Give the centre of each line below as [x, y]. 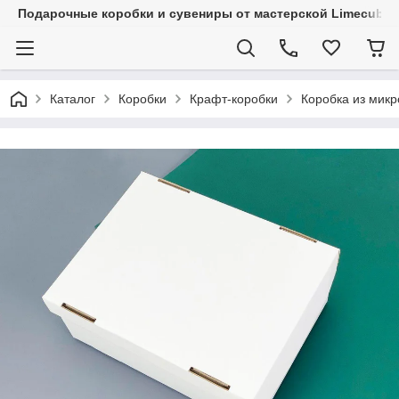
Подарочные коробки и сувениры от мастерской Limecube [204, 13]
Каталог [73, 99]
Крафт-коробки [234, 99]
